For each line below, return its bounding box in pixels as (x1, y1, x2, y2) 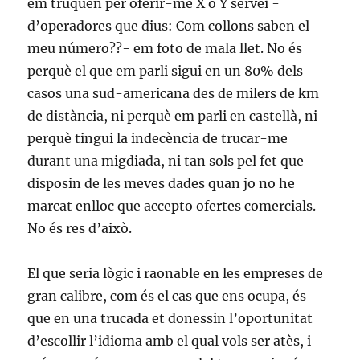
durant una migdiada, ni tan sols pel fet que (27, 153, 305, 169)
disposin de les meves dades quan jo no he (27, 175, 296, 191)
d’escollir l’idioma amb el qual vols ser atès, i (27, 333, 312, 349)
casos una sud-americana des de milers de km (27, 85, 320, 101)
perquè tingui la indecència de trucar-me (27, 130, 288, 146)
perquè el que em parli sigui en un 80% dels (27, 63, 304, 79)
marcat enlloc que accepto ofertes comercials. (27, 198, 317, 214)
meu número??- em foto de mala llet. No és (27, 40, 303, 56)
